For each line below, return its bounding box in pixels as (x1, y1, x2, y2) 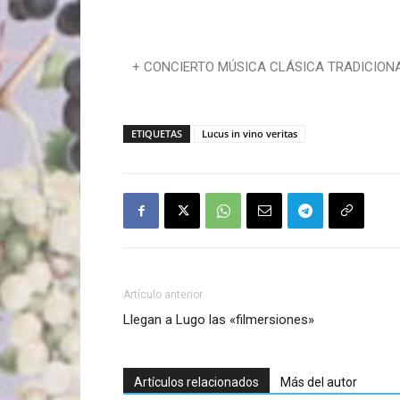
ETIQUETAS (131, 127, 182, 140)
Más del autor (280, 375, 357, 389)
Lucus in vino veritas (202, 127, 297, 140)
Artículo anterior (123, 288, 203, 301)
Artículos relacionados (134, 375, 259, 389)
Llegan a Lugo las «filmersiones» (123, 312, 314, 328)
